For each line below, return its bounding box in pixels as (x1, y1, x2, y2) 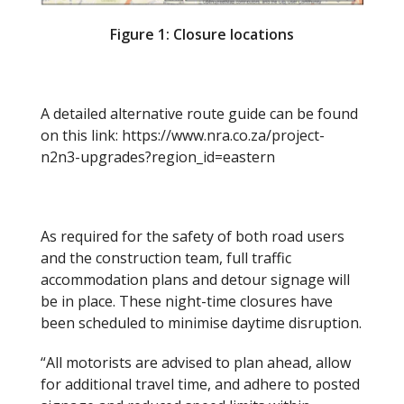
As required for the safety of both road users (41, 225, 344, 246)
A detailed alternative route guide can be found (41, 103, 358, 124)
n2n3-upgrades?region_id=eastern (41, 146, 275, 167)
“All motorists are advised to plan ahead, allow (41, 352, 351, 372)
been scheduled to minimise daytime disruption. (41, 312, 362, 333)
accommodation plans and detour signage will (41, 269, 350, 289)
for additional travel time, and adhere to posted (41, 373, 360, 394)
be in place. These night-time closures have (41, 290, 333, 311)
